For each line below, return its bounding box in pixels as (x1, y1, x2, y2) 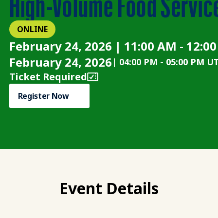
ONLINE (17, 24, 48, 35)
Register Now (18, 91, 69, 101)
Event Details (59, 177, 159, 199)
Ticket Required (9, 70, 87, 83)
